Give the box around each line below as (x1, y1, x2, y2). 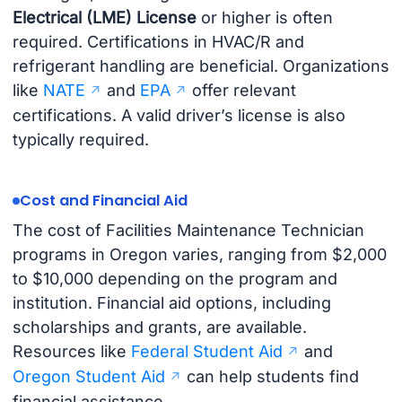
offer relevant (187, 81, 296, 100)
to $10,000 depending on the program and (12, 269, 337, 289)
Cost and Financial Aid (19, 190, 188, 212)
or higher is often (196, 8, 333, 28)
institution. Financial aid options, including (12, 293, 331, 313)
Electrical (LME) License (12, 8, 197, 28)
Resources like (12, 342, 131, 362)
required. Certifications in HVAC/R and (12, 32, 304, 52)
